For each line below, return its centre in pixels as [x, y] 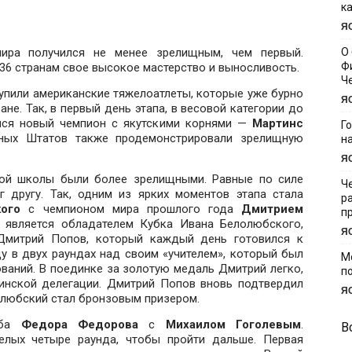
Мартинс [278, 123]
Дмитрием [273, 209]
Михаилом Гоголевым [233, 324]
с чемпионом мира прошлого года [131, 209]
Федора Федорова [85, 324]
